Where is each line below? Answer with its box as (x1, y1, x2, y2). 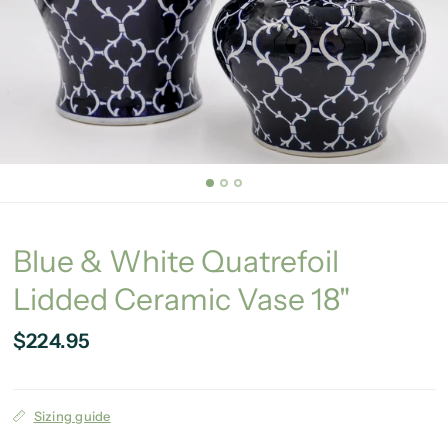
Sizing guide (33, 407, 111, 424)
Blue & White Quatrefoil (12, 242, 339, 280)
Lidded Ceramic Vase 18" (12, 280, 351, 318)
